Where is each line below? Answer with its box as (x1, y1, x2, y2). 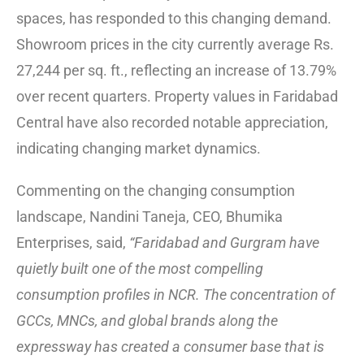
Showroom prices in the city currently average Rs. (16, 35, 334, 53)
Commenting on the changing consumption (16, 181, 295, 199)
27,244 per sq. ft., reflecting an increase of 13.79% (16, 61, 336, 79)
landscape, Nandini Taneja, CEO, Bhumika (16, 207, 283, 225)
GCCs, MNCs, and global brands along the (16, 311, 278, 329)
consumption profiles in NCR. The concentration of (16, 285, 335, 303)
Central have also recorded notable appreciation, (16, 113, 328, 131)
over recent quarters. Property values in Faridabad (16, 87, 338, 105)
